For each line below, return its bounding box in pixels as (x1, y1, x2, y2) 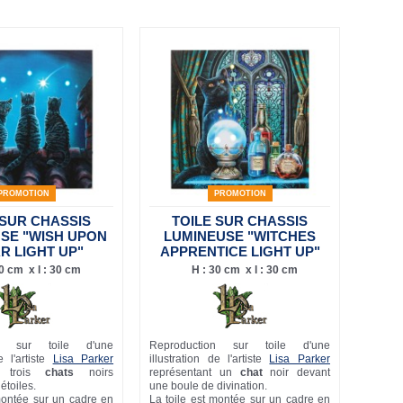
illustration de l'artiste (149, 352, 270, 365)
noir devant (262, 365, 330, 379)
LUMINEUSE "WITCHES (164, 228, 316, 244)
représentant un (149, 365, 240, 379)
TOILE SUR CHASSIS (172, 212, 308, 228)
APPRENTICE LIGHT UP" (159, 243, 320, 259)
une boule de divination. (149, 379, 268, 392)
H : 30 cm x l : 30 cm (191, 263, 298, 276)
